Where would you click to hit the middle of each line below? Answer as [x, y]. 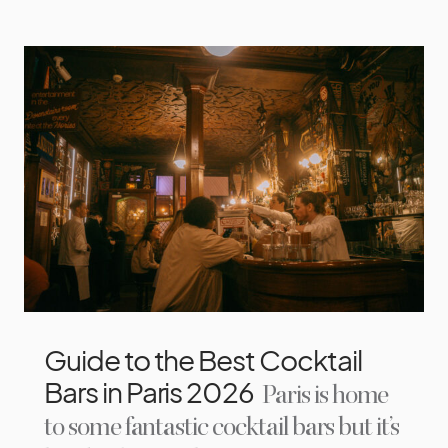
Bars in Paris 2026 [149, 392]
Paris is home [323, 396]
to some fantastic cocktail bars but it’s [222, 428]
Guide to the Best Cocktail [203, 360]
